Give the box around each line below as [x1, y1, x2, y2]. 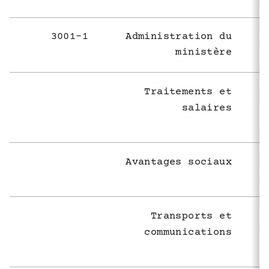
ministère [175, 46, 232, 58]
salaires [181, 102, 232, 114]
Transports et [150, 210, 232, 222]
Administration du [125, 31, 232, 43]
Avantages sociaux [125, 156, 232, 168]
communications [144, 226, 232, 238]
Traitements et [144, 86, 232, 98]
